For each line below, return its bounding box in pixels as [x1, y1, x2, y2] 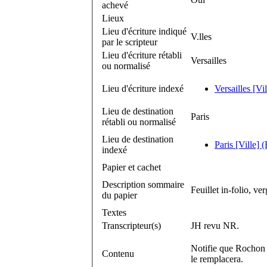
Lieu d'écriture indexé [102, 83, 184, 94]
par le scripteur [102, 36, 157, 47]
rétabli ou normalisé [102, 116, 176, 127]
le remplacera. [191, 253, 243, 264]
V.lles [191, 31, 212, 42]
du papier [102, 190, 137, 200]
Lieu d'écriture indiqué [102, 26, 187, 36]
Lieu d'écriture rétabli [102, 49, 182, 60]
